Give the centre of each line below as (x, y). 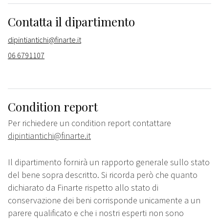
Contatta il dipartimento (71, 22)
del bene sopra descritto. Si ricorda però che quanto (103, 175)
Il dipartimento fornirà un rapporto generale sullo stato (109, 162)
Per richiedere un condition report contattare (89, 123)
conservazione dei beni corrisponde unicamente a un (104, 200)
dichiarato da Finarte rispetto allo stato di (83, 188)
